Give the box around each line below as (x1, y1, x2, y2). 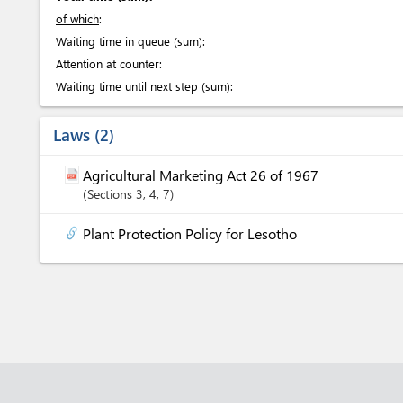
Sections (87, 185, 136, 202)
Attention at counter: (56, 56, 162, 71)
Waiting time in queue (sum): (56, 33, 205, 49)
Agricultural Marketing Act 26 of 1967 (83, 166, 318, 184)
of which (56, 11, 99, 26)
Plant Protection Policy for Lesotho (83, 224, 297, 243)
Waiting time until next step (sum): (56, 78, 233, 94)
